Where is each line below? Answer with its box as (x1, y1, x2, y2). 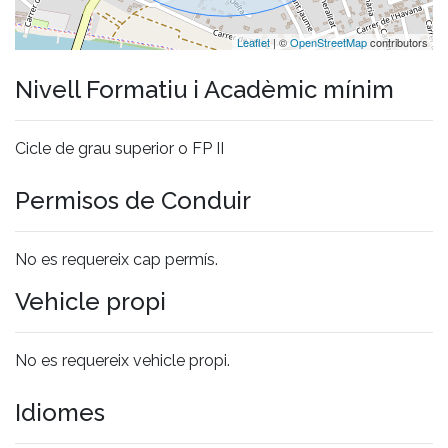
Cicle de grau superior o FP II (15, 138, 224, 158)
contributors (367, 33, 428, 50)
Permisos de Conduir (15, 185, 251, 215)
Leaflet (237, 33, 270, 50)
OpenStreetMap (290, 33, 367, 50)
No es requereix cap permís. (15, 249, 218, 269)
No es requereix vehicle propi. (15, 350, 230, 370)
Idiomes (15, 397, 105, 427)
